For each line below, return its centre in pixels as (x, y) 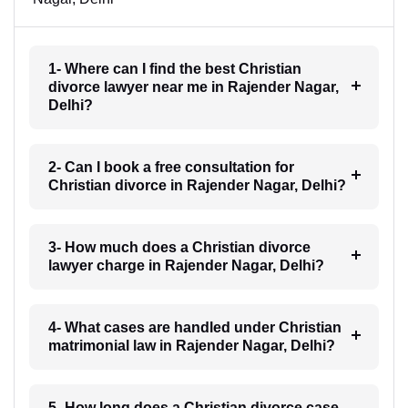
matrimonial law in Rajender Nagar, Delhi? (191, 345)
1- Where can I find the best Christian (174, 68)
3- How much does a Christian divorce (179, 247)
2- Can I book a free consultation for (171, 167)
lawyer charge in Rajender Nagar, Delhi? (186, 265)
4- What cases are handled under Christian (194, 327)
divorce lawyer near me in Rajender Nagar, (193, 87)
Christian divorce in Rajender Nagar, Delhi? (197, 185)
